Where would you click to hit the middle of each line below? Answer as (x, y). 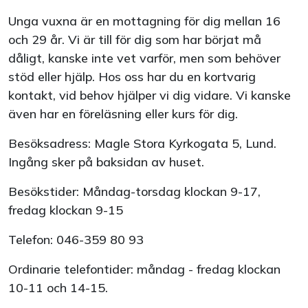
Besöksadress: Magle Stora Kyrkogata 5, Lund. (142, 143)
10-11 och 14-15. (58, 288)
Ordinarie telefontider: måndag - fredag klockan (144, 269)
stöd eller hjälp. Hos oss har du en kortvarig (132, 77)
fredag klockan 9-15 (66, 210)
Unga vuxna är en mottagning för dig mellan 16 (144, 21)
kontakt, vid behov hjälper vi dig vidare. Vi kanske (150, 95)
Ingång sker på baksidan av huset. (106, 162)
